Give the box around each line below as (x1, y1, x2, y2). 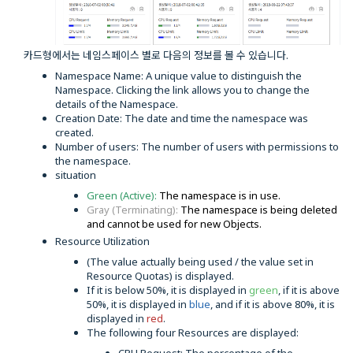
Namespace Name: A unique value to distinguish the (55, 69, 302, 84)
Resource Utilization (55, 234, 150, 249)
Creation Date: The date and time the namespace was (55, 111, 308, 126)
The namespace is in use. (159, 188, 281, 203)
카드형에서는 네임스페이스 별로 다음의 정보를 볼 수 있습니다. (24, 48, 288, 63)
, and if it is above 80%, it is (210, 297, 335, 312)
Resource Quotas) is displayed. (87, 269, 234, 284)
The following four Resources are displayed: (87, 325, 299, 340)
